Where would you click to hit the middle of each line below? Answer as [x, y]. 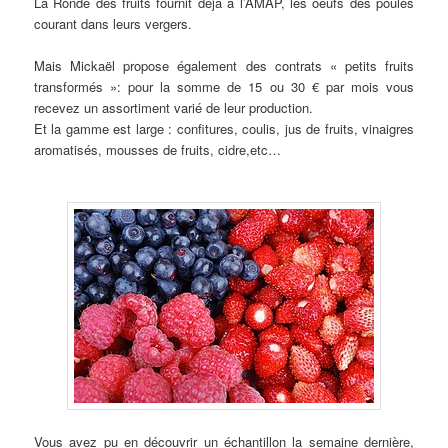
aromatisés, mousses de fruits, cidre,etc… [158, 149]
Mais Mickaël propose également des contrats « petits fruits [224, 65]
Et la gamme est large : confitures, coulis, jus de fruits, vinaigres [224, 128]
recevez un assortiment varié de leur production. [174, 107]
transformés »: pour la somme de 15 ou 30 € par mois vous [224, 86]
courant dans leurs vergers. [113, 23]
